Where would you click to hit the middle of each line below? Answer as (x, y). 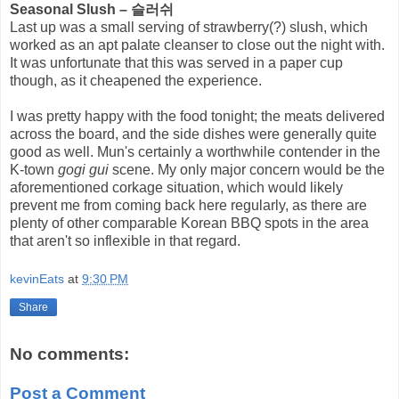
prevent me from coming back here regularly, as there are (188, 205)
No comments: (69, 354)
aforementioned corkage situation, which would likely (176, 187)
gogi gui (83, 169)
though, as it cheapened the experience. (136, 80)
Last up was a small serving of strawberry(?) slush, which (189, 27)
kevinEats (37, 279)
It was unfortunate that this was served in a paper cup (176, 62)
